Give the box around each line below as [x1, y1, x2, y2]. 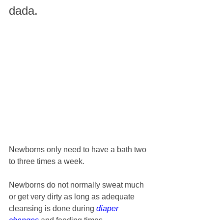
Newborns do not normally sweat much [9, 181, 146, 190]
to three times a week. [9, 157, 86, 166]
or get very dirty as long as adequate [9, 192, 137, 201]
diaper [96, 204, 120, 213]
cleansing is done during [9, 204, 96, 213]
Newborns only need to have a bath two [9, 145, 148, 154]
